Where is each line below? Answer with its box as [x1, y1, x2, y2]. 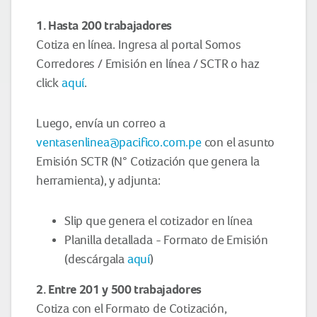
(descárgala [64, 251, 127, 266]
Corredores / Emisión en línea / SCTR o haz [36, 56, 260, 71]
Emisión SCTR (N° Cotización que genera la [36, 154, 260, 168]
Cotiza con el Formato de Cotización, [36, 301, 227, 316]
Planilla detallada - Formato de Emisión [64, 232, 268, 247]
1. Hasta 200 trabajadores [36, 17, 172, 33]
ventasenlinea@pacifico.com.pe [36, 134, 202, 149]
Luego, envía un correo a [36, 115, 166, 130]
